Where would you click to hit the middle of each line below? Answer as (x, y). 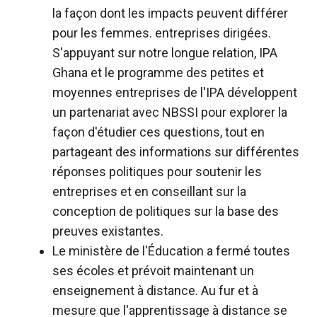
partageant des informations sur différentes (176, 151)
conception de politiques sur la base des (166, 211)
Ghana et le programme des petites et (158, 72)
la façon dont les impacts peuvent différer (170, 13)
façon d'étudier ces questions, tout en (158, 132)
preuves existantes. (108, 231)
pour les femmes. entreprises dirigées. (162, 33)
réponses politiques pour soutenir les (157, 171)
